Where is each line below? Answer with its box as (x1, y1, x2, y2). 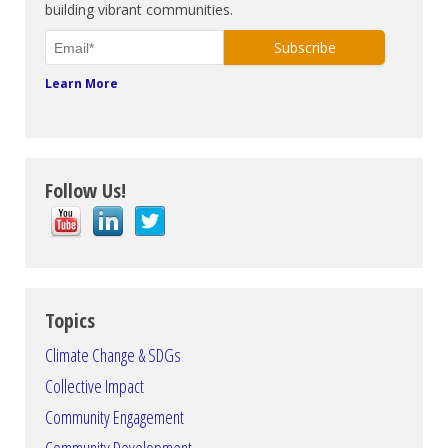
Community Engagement (45, 405, 184, 430)
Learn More (45, 75, 118, 93)
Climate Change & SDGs (45, 343, 181, 368)
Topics (45, 307, 95, 335)
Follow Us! (45, 177, 126, 205)
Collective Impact (45, 374, 144, 399)
